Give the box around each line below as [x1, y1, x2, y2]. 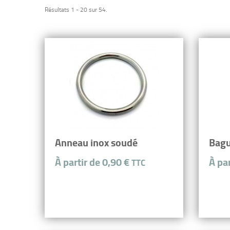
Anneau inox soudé [55, 135, 138, 150]
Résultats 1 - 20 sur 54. [45, 5, 107, 14]
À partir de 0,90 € [55, 154, 131, 169]
